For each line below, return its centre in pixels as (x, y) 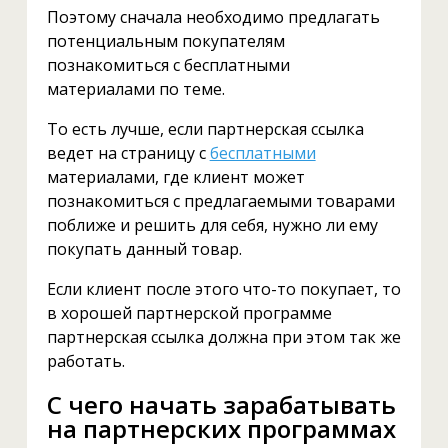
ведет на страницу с (128, 152)
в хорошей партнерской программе (189, 312)
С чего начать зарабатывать (221, 404)
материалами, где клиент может (175, 176)
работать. (85, 360)
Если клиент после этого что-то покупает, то (223, 288)
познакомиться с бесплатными (168, 64)
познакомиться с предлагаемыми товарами (220, 200)
